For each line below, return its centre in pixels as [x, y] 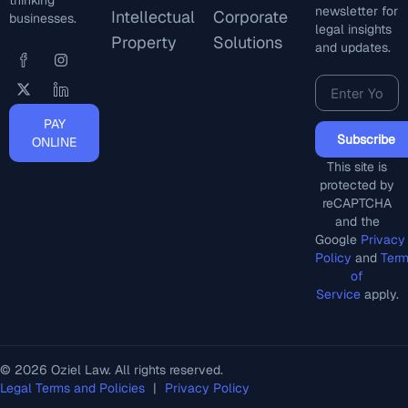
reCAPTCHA [357, 203]
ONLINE [54, 142]
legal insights [353, 29]
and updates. [353, 47]
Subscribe [366, 139]
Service [338, 294]
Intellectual [153, 17]
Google [338, 240]
